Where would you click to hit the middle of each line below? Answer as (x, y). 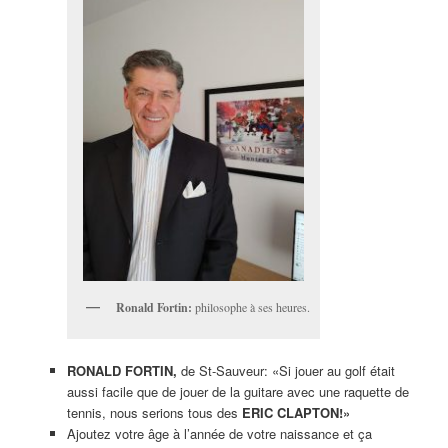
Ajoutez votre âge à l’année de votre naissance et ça (219, 433)
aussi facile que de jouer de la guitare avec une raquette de (237, 391)
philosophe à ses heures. (250, 307)
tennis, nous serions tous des (154, 412)
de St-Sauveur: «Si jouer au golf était (285, 370)
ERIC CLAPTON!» (295, 412)
